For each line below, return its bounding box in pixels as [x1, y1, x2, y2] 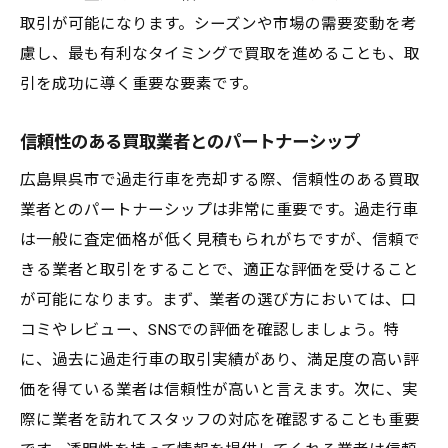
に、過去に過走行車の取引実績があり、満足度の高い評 [20, 351, 419, 369]
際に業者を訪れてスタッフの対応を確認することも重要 [20, 411, 420, 429]
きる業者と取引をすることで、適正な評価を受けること [20, 261, 419, 279]
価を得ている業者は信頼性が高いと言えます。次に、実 [20, 381, 418, 399]
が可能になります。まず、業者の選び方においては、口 [20, 291, 417, 309]
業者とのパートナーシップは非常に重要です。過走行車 [20, 201, 418, 219]
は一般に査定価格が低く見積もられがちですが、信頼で [20, 231, 420, 249]
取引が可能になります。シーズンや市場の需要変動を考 [20, 15, 417, 33]
